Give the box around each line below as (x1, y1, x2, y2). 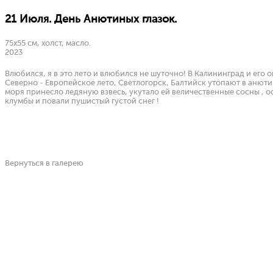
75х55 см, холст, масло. (5, 40, 91, 48)
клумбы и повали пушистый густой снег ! (5, 97, 159, 105)
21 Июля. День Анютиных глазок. (5, 14, 177, 25)
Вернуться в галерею (5, 160, 83, 168)
